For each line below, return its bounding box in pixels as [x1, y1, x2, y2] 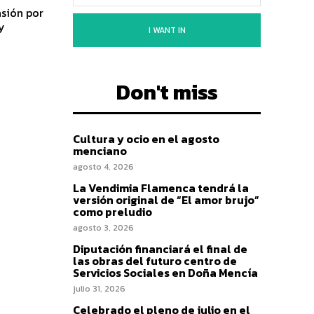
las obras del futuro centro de [73, 252, 237, 269]
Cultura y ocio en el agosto [73, 130, 219, 147]
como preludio [73, 203, 152, 220]
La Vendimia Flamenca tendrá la [73, 179, 249, 196]
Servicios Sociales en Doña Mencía [73, 264, 258, 281]
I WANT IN [148, 23, 186, 36]
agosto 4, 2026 [73, 160, 134, 173]
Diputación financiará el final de [73, 240, 247, 257]
